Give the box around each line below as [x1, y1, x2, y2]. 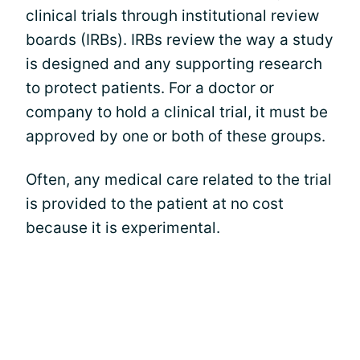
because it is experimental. [26, 219, 220, 237]
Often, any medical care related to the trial [26, 170, 332, 189]
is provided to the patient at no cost [26, 194, 284, 213]
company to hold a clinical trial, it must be [26, 103, 328, 121]
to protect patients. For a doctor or [26, 79, 274, 97]
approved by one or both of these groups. [26, 127, 325, 145]
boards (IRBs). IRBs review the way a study [26, 31, 333, 49]
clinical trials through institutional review [26, 6, 319, 25]
